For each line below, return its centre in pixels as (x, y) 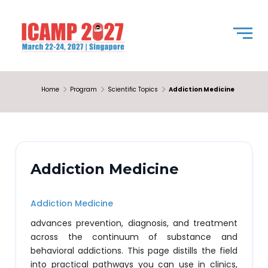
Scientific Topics (133, 89)
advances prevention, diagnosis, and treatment (134, 223)
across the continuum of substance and (134, 237)
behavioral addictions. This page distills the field (134, 251)
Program (83, 89)
